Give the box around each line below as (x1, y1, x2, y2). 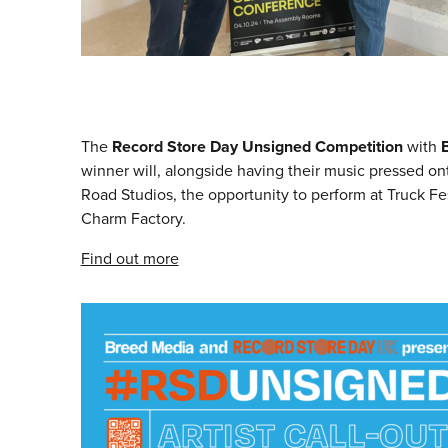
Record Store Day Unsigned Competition (111, 135, 403, 159)
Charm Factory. (80, 207, 186, 231)
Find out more (80, 247, 179, 271)
